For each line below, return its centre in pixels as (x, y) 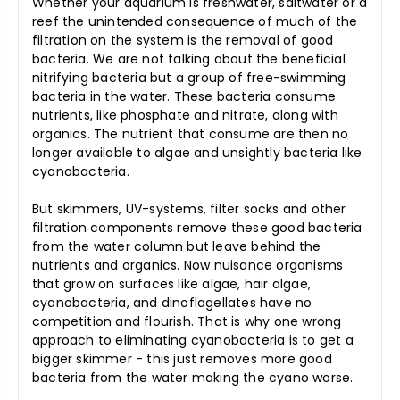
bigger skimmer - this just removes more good (182, 359)
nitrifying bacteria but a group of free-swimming (189, 78)
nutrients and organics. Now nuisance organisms (188, 266)
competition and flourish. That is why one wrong (187, 322)
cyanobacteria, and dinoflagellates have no (172, 303)
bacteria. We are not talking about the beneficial (189, 59)
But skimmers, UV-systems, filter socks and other (189, 209)
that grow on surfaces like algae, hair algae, (172, 284)
